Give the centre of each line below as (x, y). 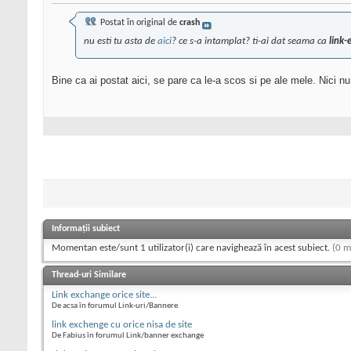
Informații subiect (86, 229)
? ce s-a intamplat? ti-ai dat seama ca (250, 42)
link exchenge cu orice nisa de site (122, 325)
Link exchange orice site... (104, 295)
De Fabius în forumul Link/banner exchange (128, 336)
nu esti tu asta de (121, 42)
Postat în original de (139, 23)
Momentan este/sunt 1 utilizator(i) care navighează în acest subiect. (192, 248)
